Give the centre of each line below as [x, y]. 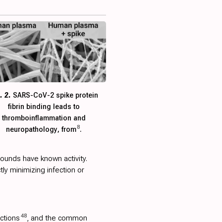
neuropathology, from [41, 130]
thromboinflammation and [44, 118]
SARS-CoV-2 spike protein [55, 95]
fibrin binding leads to [44, 107]
